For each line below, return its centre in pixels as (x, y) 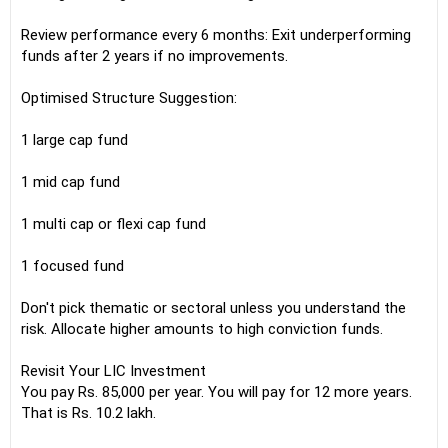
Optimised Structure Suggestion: (129, 98)
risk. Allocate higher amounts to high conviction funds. (202, 329)
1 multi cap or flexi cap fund (113, 224)
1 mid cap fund (70, 182)
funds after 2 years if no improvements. (154, 56)
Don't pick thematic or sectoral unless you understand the (213, 308)
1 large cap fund (74, 140)
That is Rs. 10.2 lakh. (88, 413)
